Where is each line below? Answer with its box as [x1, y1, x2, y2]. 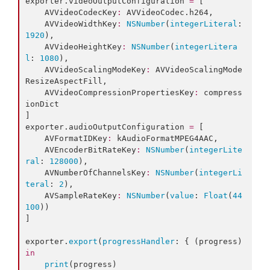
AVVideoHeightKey [45, 42, 122, 52]
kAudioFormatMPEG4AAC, [112, 134, 218, 143]
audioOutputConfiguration [69, 122, 184, 132]
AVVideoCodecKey [45, 8, 117, 17]
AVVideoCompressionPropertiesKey [45, 88, 194, 98]
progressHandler [102, 237, 175, 246]
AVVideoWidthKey [45, 19, 117, 29]
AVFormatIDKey [45, 134, 107, 143]
